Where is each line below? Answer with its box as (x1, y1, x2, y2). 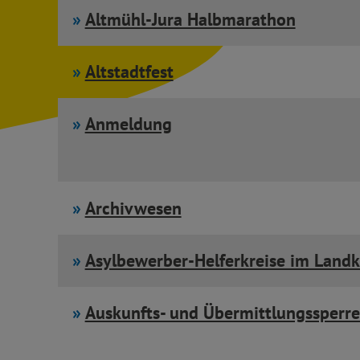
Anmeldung (84, 112, 172, 136)
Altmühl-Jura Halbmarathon (84, 7, 296, 31)
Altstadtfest (84, 59, 174, 83)
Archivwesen (84, 196, 182, 219)
